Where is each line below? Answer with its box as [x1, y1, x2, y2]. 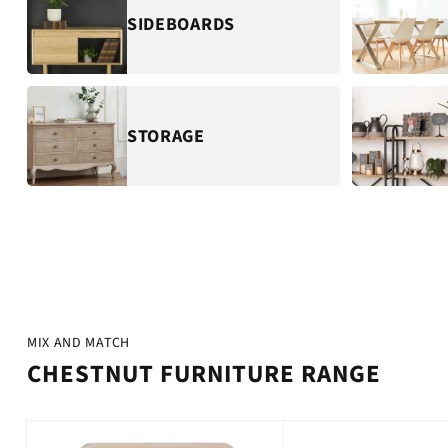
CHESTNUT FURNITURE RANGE [26, 357, 381, 393]
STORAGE [126, 123, 205, 149]
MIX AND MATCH [26, 333, 130, 354]
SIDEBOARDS [126, 11, 236, 37]
